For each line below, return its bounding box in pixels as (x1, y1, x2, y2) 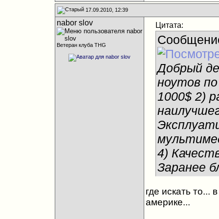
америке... (145, 197, 190, 207)
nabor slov (56, 19, 93, 27)
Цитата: (155, 21, 183, 29)
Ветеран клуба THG (56, 42, 106, 48)
